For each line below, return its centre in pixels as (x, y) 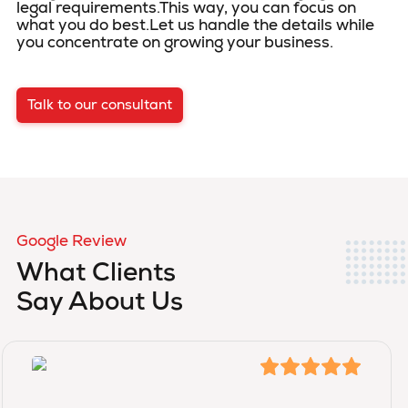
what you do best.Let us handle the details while (195, 25)
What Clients (96, 275)
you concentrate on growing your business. (175, 42)
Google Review (71, 240)
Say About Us (100, 304)
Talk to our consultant (100, 105)
